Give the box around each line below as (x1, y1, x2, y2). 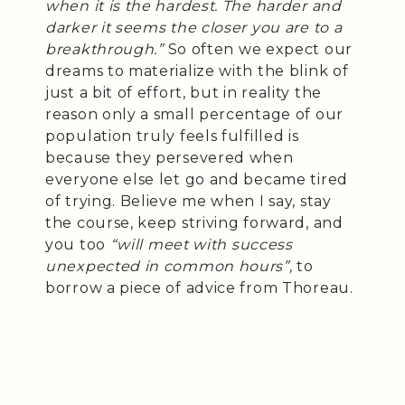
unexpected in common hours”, (45, 257, 293, 275)
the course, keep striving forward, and (45, 213, 344, 231)
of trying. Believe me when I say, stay (45, 192, 332, 210)
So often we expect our (163, 40, 353, 58)
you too (45, 235, 110, 253)
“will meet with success (109, 235, 293, 253)
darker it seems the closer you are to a (45, 18, 343, 36)
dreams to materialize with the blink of (45, 61, 349, 80)
